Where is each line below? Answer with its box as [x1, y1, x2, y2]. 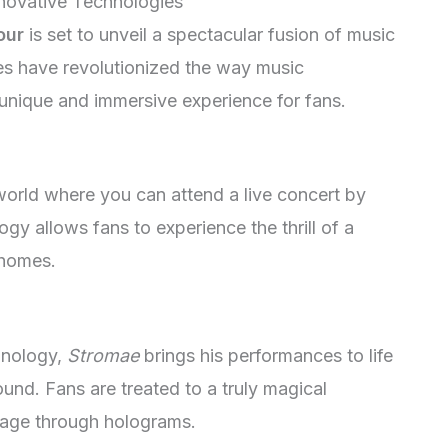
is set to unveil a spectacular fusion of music [24, 23, 395, 45]
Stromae [67, 345, 139, 367]
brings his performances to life [139, 345, 393, 367]
